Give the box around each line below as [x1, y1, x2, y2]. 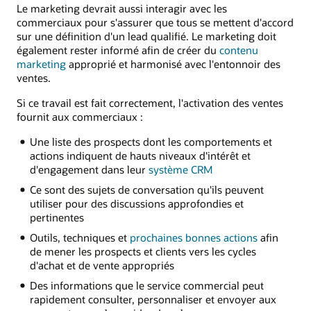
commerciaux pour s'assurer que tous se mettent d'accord [17, 15, 294, 29]
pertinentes [29, 210, 84, 225]
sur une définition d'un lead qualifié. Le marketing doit [17, 28, 276, 43]
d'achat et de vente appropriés [29, 258, 174, 273]
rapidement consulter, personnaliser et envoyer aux [29, 292, 276, 306]
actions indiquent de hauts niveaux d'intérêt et [29, 149, 251, 163]
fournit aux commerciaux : [17, 110, 143, 124]
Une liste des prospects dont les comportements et [29, 135, 272, 149]
